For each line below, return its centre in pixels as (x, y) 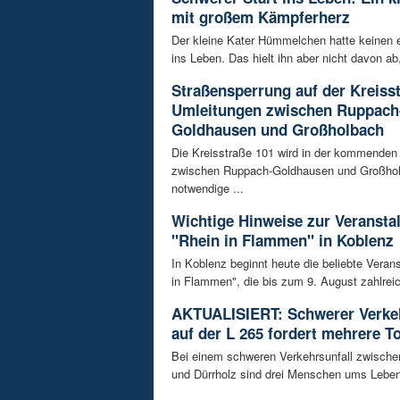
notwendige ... (208, 187)
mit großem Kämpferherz (261, 17)
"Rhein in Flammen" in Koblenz (283, 240)
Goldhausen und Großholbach (278, 129)
